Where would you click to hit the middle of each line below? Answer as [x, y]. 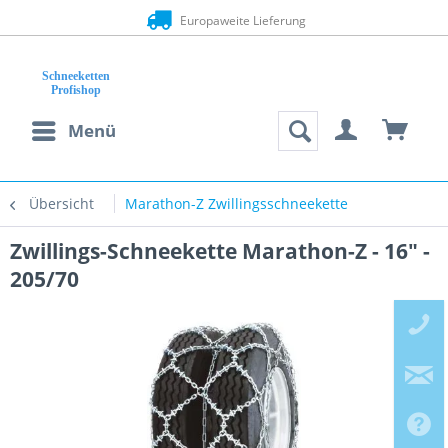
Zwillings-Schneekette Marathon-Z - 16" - [220, 251]
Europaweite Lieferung [240, 20]
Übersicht [61, 203]
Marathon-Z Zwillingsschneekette [236, 203]
